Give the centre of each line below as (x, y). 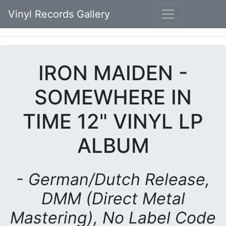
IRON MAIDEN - (113, 73)
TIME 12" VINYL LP (113, 121)
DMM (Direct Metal (113, 199)
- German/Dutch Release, (113, 179)
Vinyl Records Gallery (59, 14)
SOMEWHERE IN (113, 97)
